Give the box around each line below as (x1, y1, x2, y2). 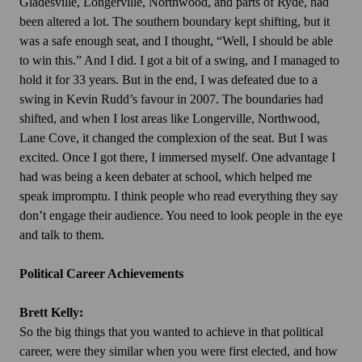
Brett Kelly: (19, 305, 83, 320)
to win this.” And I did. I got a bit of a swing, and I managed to (19, 53, 339, 68)
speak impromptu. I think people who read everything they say (19, 189, 338, 204)
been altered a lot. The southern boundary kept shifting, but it (19, 15, 330, 29)
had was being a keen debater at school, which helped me (19, 170, 312, 184)
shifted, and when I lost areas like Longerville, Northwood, (19, 112, 320, 126)
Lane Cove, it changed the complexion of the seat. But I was (19, 131, 327, 145)
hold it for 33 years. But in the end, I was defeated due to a (19, 73, 318, 87)
